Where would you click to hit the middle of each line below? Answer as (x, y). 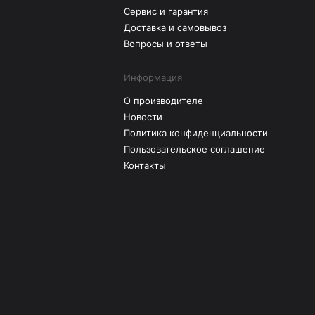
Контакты (145, 166)
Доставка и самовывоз (175, 28)
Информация (153, 78)
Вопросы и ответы (166, 44)
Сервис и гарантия (166, 12)
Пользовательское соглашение (194, 149)
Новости (143, 117)
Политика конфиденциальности (196, 133)
